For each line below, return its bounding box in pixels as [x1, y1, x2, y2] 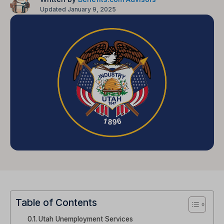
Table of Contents [15, 196, 97, 208]
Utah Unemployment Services [38, 215, 133, 223]
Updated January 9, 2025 [40, 5, 116, 13]
